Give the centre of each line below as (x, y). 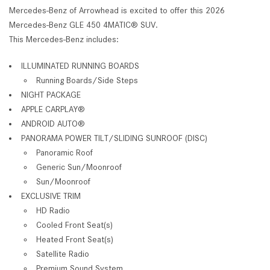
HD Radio (53, 210)
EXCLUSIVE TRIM (51, 196)
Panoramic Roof (64, 152)
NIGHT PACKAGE (51, 94)
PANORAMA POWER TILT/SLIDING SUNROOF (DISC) (114, 138)
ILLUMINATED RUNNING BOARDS (80, 65)
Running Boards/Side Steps (87, 80)
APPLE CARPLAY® (53, 109)
